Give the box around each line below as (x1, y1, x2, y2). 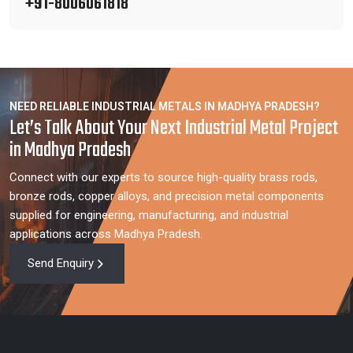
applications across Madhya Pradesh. (9, 227, 203, 241)
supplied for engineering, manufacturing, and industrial (9, 208, 288, 222)
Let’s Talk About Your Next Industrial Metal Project (9, 112, 338, 145)
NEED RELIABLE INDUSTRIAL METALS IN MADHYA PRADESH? (9, 100, 320, 113)
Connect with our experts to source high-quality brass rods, (9, 170, 318, 184)
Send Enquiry (28, 256, 94, 270)
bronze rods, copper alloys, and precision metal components (9, 189, 324, 203)
